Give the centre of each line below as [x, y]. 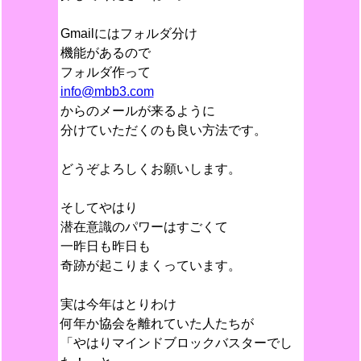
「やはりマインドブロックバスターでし [176, 343]
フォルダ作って [105, 72]
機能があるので [105, 53]
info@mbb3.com [107, 91]
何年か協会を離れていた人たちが [157, 324]
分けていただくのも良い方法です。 [163, 130]
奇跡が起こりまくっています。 [150, 266]
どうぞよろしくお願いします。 [150, 169]
